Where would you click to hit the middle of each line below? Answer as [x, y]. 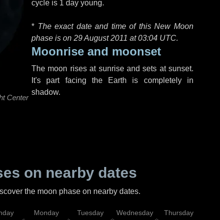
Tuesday [90, 213]
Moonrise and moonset [96, 51]
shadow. [46, 92]
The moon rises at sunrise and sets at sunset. [112, 69]
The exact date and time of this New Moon [116, 26]
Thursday [179, 213]
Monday [46, 213]
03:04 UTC [157, 38]
